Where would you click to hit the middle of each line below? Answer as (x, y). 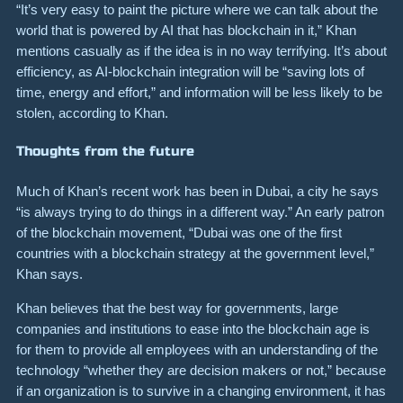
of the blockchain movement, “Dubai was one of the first (179, 232)
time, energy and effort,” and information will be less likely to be (199, 92)
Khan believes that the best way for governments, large (177, 309)
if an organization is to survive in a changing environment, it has (201, 391)
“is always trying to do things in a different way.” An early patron (200, 211)
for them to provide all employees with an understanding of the (197, 350)
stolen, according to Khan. (92, 112)
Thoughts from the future (105, 152)
